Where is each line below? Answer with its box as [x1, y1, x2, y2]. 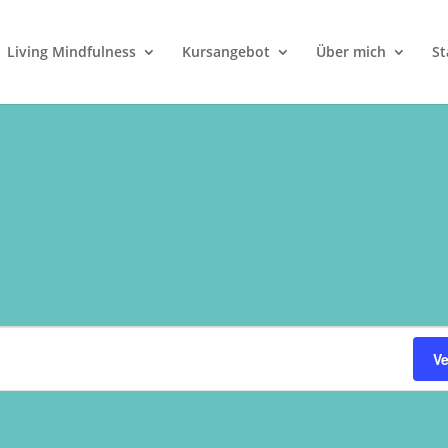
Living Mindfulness [6, 42, 136, 61]
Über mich [315, 42, 386, 61]
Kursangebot [181, 42, 270, 61]
